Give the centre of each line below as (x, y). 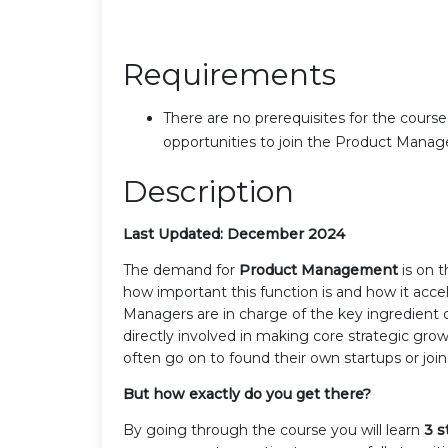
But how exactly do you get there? (247, 393)
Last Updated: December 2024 (234, 233)
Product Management (318, 269)
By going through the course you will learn (273, 429)
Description (208, 191)
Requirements (229, 74)
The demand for (181, 269)
